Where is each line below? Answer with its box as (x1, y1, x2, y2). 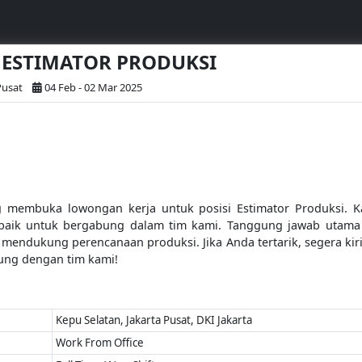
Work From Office (56, 335, 145, 350)
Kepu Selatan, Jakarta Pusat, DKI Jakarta (56, 313, 253, 327)
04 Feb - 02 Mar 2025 (44, 80, 142, 95)
